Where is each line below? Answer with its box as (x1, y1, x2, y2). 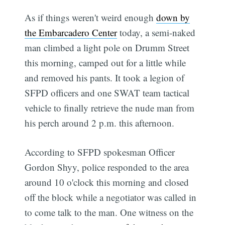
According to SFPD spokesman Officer (25, 146, 175, 159)
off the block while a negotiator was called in (25, 191, 197, 204)
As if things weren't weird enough (25, 11, 157, 24)
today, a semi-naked (117, 26, 196, 39)
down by (156, 11, 190, 24)
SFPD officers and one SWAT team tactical (25, 86, 190, 99)
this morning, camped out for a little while (25, 56, 186, 69)
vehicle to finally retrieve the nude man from (25, 101, 195, 114)
